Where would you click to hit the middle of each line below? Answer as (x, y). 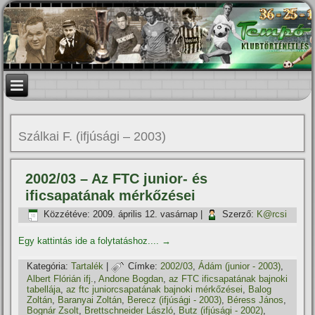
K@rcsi (272, 214)
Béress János (256, 300)
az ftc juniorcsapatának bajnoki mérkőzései (155, 289)
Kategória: (48, 266)
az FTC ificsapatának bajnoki (229, 279)
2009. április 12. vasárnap (146, 214)
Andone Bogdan (131, 279)
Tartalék (88, 266)
